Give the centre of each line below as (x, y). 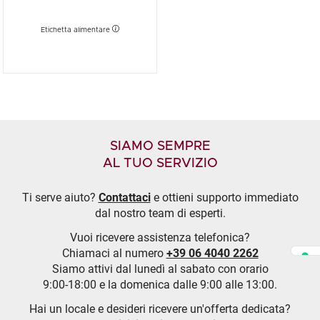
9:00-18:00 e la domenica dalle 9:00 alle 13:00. (160, 284)
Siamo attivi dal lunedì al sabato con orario (160, 269)
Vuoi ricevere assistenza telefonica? (160, 237)
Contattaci (124, 197)
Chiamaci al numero (114, 253)
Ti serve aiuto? (60, 197)
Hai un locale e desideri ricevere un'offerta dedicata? (160, 309)
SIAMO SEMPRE (160, 146)
